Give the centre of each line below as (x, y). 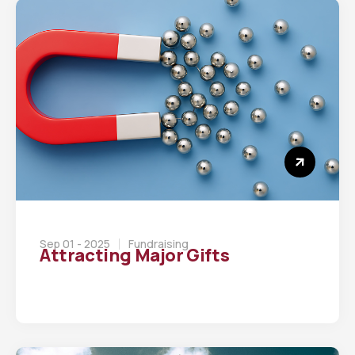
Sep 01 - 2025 (75, 243)
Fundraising (158, 243)
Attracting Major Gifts (135, 255)
